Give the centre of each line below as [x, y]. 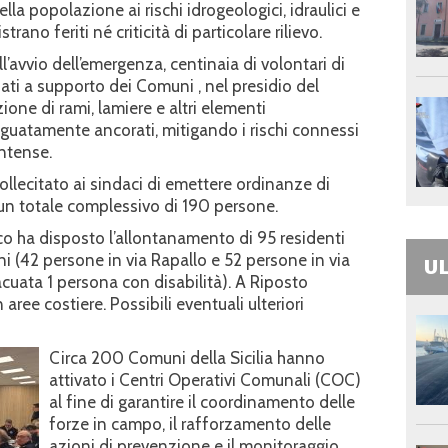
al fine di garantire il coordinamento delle [202, 401]
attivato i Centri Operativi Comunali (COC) [205, 379]
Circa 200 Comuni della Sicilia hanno [187, 357]
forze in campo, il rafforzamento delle [190, 423]
